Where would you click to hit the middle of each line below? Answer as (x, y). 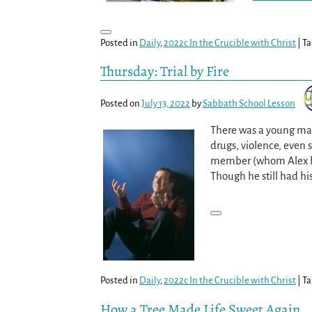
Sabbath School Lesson (249, 104)
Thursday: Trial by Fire (165, 71)
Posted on (121, 104)
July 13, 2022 (166, 104)
